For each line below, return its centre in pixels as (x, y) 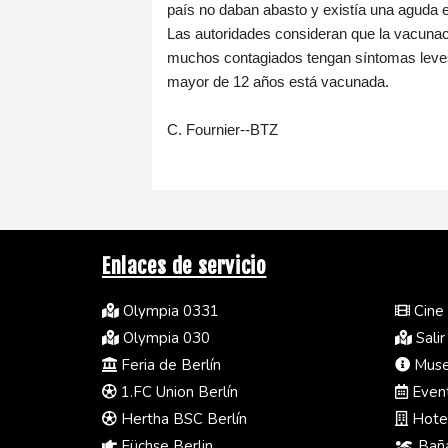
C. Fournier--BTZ (222, 129)
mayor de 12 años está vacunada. (278, 81)
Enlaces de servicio (184, 265)
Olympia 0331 (169, 310)
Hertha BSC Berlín (182, 418)
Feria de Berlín (169, 364)
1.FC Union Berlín (177, 391)
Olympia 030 (164, 337)
